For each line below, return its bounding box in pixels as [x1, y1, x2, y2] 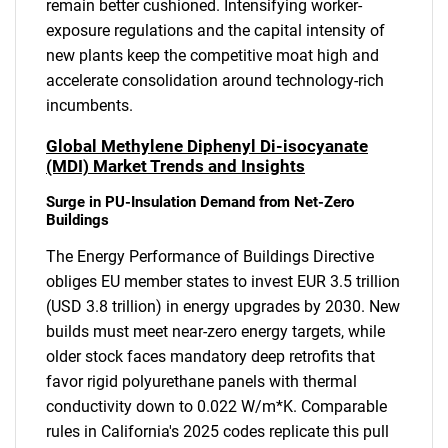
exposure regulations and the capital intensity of [46, 21, 385, 41]
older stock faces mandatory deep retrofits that [46, 346, 375, 366]
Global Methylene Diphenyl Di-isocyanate [46, 135, 368, 156]
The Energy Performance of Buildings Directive [46, 246, 374, 266]
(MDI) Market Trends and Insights [46, 155, 305, 176]
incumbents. [46, 96, 133, 116]
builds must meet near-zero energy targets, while [46, 321, 385, 341]
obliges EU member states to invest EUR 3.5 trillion [46, 271, 400, 291]
